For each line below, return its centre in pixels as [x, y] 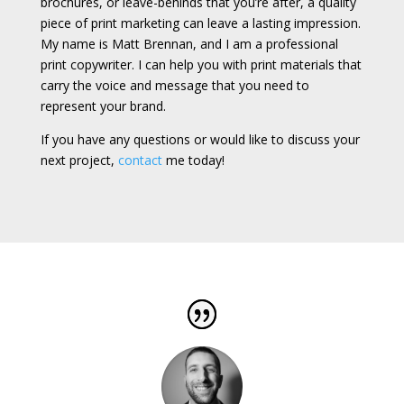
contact [140, 160]
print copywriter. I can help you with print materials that [201, 64]
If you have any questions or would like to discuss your [200, 139]
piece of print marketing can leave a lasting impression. [200, 23]
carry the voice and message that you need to [174, 85]
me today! [193, 160]
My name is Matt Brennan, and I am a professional [189, 43]
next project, [79, 160]
